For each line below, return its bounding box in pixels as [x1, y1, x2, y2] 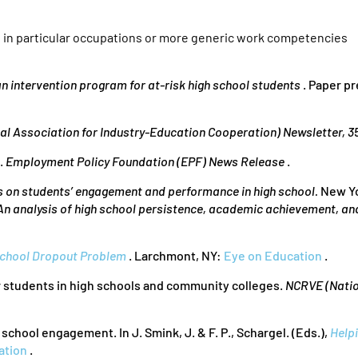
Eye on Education [224, 248, 322, 263]
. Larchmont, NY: [126, 248, 224, 263]
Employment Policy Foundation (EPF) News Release [6, 153, 284, 169]
